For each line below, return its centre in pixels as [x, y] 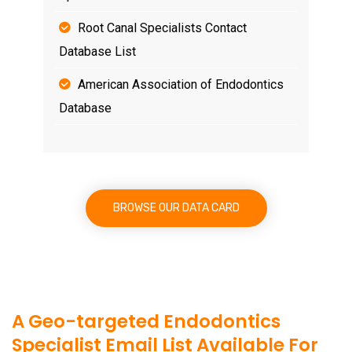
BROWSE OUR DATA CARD [176, 208]
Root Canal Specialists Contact [162, 27]
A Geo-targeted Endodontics [146, 321]
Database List [97, 51]
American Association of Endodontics [181, 84]
